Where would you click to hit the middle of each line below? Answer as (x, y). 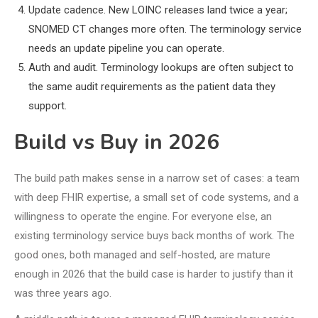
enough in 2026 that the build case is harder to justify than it (154, 274)
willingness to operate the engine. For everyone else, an (143, 216)
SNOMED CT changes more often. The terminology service (165, 29)
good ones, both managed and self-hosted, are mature (142, 254)
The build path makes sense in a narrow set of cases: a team (157, 178)
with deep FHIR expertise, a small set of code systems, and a (157, 197)
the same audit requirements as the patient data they (152, 86)
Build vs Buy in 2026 (117, 142)
